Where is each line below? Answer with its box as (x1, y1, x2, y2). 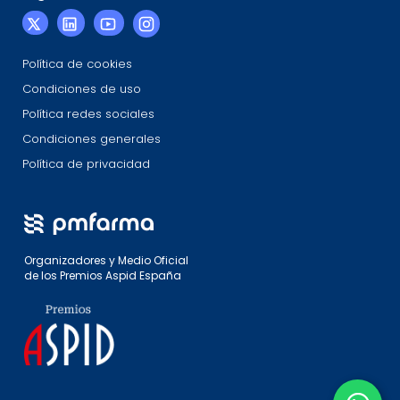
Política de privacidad (22, 154, 150, 172)
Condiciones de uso (22, 79, 141, 97)
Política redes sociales (22, 104, 154, 122)
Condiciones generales (22, 129, 161, 147)
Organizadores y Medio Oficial (24, 253, 188, 269)
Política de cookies (22, 54, 132, 72)
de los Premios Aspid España (24, 268, 181, 284)
